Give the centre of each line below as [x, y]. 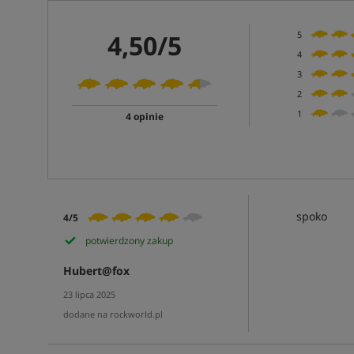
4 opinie [144, 117]
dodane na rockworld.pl [113, 314]
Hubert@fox [96, 271]
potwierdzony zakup [129, 241]
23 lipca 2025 [89, 294]
